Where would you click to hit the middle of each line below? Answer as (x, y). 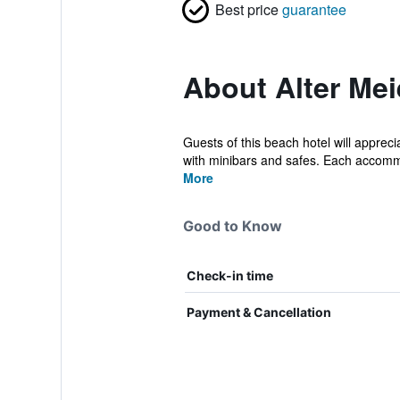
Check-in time (229, 275)
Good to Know (232, 226)
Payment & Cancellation (258, 312)
